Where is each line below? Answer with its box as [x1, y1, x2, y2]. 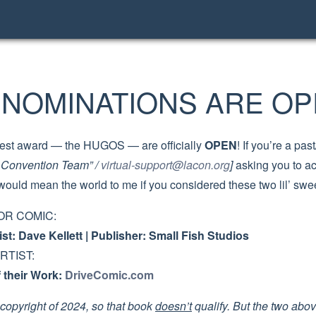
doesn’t [155, 298, 192, 314]
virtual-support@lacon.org [101, 157, 230, 173]
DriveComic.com [65, 267, 154, 283]
